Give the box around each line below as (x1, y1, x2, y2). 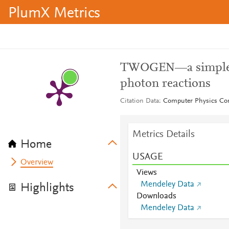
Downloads (136, 192, 176, 200)
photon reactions (120, 78, 211, 90)
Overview (20, 158, 54, 167)
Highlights (20, 182, 74, 194)
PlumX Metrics (8, 6, 100, 21)
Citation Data (120, 98, 159, 105)
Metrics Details (132, 129, 195, 140)
